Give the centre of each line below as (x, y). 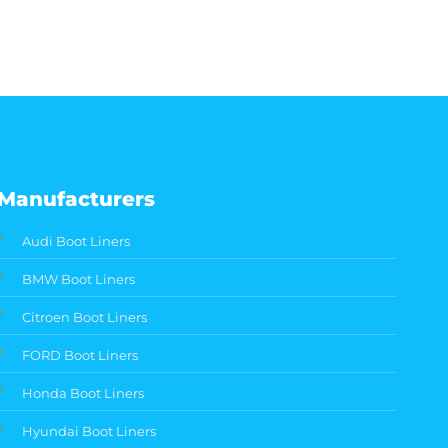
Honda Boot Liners (83, 393)
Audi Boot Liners (76, 241)
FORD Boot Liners (80, 355)
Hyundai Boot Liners (89, 431)
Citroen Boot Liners (85, 317)
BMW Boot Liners (79, 279)
